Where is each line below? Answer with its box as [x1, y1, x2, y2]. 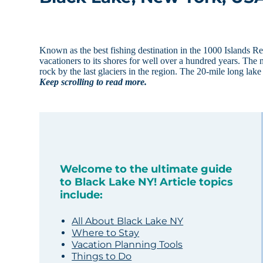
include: [60, 188, 103, 202]
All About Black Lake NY [72, 215, 184, 227]
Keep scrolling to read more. [39, 77, 147, 87]
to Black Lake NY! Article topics [60, 176, 234, 189]
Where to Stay [72, 227, 140, 239]
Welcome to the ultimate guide [60, 163, 232, 176]
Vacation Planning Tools [72, 239, 183, 251]
